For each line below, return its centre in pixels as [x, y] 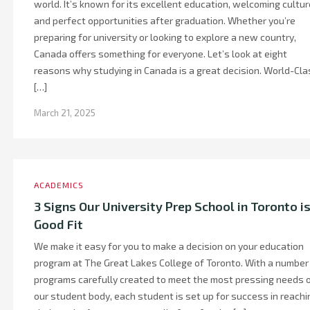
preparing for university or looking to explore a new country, [165, 37]
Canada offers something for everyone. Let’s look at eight [161, 54]
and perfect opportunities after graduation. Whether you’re [165, 20]
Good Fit [58, 224]
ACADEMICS [59, 185]
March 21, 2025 [65, 113]
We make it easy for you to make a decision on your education [169, 246]
